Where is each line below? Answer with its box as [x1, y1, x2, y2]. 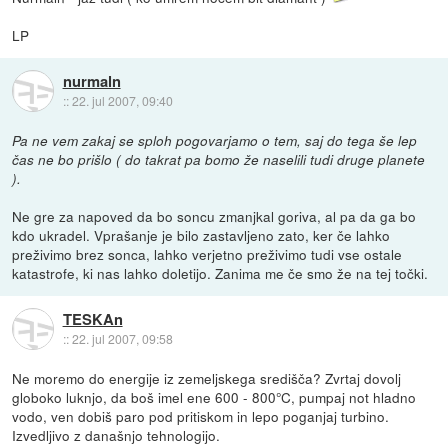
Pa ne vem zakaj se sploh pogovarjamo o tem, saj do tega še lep [12, 131, 418, 151]
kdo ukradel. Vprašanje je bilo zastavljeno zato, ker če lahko [12, 225, 391, 246]
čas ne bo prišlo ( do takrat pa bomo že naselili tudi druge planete [12, 150, 426, 170]
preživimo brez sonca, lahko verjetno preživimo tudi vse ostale [12, 244, 403, 265]
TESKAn [62, 307, 123, 330]
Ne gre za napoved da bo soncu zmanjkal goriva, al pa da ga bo [12, 206, 417, 227]
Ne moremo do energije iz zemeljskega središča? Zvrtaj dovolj [12, 368, 402, 389]
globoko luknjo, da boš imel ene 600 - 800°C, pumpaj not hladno [12, 387, 417, 408]
